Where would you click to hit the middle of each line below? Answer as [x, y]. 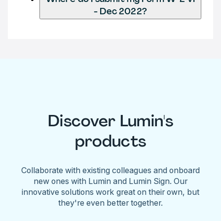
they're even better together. [110, 203]
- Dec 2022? [120, 11]
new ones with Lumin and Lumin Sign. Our [110, 181]
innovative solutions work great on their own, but [110, 192]
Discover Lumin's [110, 121]
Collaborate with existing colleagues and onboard [110, 170]
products [110, 141]
